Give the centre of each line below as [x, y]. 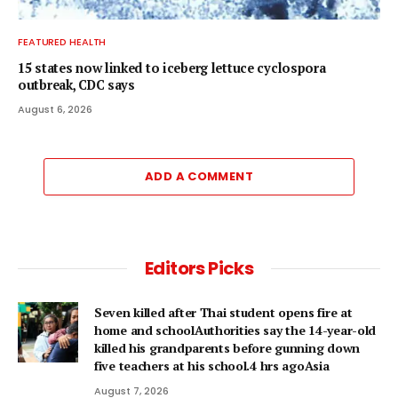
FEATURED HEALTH [62, 41]
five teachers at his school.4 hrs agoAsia [212, 365]
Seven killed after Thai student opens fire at [223, 312]
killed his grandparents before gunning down [227, 347]
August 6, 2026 [55, 109]
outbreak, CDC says [76, 84]
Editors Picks [199, 268]
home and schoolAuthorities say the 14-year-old [235, 330]
